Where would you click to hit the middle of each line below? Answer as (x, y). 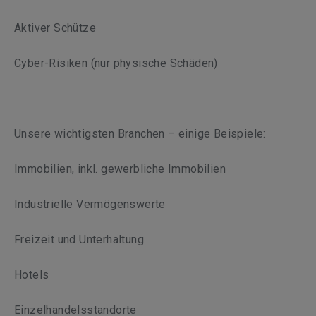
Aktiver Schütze (55, 28)
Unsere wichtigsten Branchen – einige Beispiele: (140, 134)
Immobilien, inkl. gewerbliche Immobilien (120, 169)
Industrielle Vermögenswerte (90, 204)
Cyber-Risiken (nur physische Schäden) (116, 63)
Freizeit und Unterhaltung (79, 239)
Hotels (32, 275)
